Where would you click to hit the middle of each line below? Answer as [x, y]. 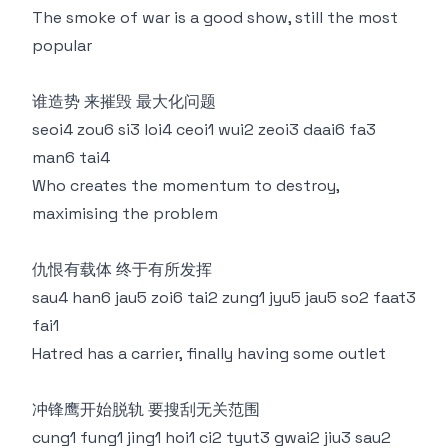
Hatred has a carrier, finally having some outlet [209, 353]
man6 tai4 [71, 157]
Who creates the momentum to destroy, [185, 185]
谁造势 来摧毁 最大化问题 [124, 101]
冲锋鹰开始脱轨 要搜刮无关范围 [146, 409]
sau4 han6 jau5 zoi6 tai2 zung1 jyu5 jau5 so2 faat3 [224, 297]
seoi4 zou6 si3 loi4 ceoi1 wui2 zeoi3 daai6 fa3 [204, 129]
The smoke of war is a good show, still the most [215, 17]
